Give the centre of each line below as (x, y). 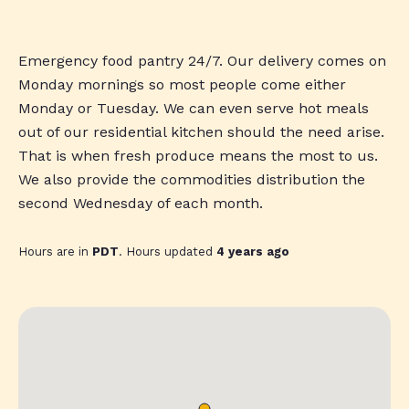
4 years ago (253, 252)
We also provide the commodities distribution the (192, 180)
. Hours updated (168, 252)
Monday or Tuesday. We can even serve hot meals (194, 109)
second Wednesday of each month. (141, 204)
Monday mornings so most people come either (182, 85)
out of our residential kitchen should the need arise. (201, 132)
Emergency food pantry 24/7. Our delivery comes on (202, 61)
